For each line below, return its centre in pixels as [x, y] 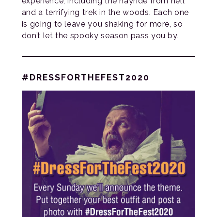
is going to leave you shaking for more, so [102, 24]
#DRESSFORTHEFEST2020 [85, 77]
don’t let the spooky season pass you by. [100, 36]
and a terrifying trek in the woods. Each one [105, 13]
